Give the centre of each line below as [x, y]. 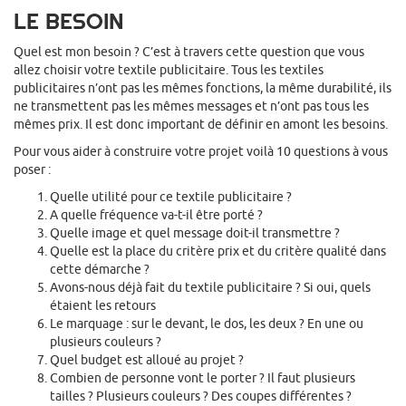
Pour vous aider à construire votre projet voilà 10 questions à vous [201, 152]
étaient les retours [103, 306]
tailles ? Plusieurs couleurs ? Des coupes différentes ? [201, 396]
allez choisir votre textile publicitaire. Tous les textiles [169, 70]
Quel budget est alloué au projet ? [147, 360]
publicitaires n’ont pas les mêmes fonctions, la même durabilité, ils [203, 88]
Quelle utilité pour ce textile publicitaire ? [171, 197]
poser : [32, 170]
